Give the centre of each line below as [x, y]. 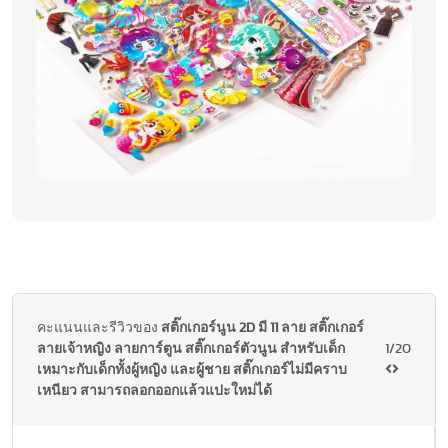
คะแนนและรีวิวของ [99, 328]
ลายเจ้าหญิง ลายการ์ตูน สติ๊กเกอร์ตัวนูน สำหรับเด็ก [191, 349]
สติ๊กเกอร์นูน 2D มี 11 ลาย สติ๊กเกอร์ [262, 328]
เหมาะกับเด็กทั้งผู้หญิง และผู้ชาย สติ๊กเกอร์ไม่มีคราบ [192, 370]
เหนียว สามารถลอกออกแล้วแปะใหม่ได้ [154, 391]
